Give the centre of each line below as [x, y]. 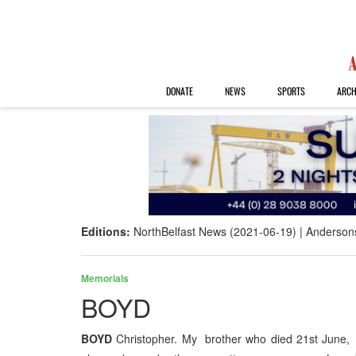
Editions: [107, 232]
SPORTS [291, 91]
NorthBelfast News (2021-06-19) [215, 232]
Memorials [105, 279]
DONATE [179, 91]
